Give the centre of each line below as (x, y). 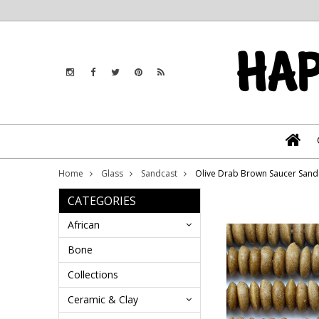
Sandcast (159, 173)
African (84, 225)
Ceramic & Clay (103, 299)
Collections (93, 274)
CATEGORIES (102, 201)
